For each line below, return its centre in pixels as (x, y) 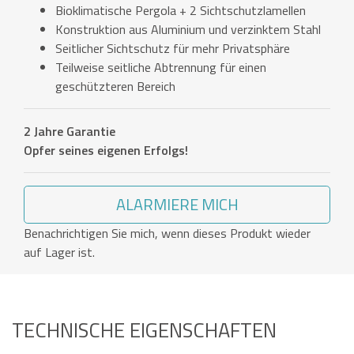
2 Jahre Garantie (70, 132)
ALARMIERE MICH (177, 205)
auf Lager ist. (59, 252)
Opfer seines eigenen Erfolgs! (106, 151)
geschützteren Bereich (115, 87)
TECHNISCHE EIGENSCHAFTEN (144, 330)
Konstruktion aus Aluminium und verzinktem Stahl (188, 30)
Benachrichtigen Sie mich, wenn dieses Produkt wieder (167, 233)
